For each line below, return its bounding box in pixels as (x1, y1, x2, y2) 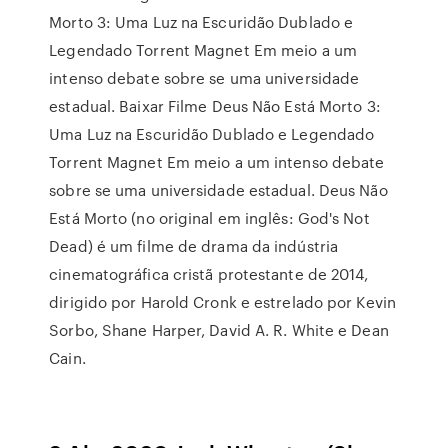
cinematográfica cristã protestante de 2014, (49, 263, 369, 285)
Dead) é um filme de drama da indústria (49, 235, 339, 257)
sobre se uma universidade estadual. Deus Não (49, 179, 388, 201)
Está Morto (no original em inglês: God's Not (49, 207, 370, 229)
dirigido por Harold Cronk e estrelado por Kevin (49, 291, 396, 313)
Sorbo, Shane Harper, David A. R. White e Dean (49, 319, 389, 341)
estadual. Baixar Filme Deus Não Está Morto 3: (49, 95, 381, 117)
